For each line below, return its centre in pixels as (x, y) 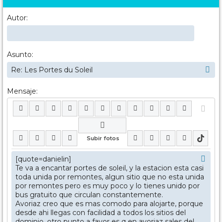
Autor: (17, 18)
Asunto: (20, 54)
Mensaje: (22, 91)
